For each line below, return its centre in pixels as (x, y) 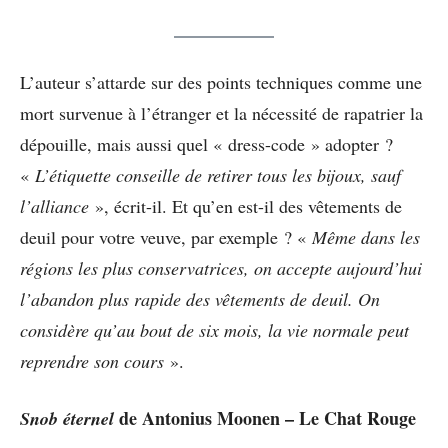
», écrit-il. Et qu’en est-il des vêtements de (245, 206)
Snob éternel (67, 419)
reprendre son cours (92, 361)
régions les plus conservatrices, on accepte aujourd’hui (221, 268)
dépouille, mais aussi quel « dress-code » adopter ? (206, 144)
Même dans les (366, 237)
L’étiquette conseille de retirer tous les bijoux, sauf (218, 175)
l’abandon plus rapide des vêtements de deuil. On (200, 299)
